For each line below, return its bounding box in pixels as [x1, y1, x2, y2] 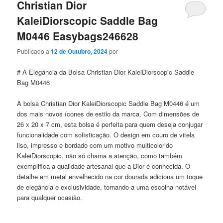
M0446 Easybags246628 [17, 28, 139, 44]
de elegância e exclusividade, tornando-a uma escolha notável [17, 182, 197, 192]
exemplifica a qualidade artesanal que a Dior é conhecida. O [17, 161, 191, 171]
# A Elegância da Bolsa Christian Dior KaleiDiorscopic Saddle [17, 67, 195, 77]
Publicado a [17, 47, 51, 56]
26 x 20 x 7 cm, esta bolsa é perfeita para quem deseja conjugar [17, 119, 203, 129]
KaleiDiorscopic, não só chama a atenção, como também [17, 150, 183, 160]
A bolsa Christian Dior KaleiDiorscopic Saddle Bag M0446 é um [17, 98, 200, 108]
